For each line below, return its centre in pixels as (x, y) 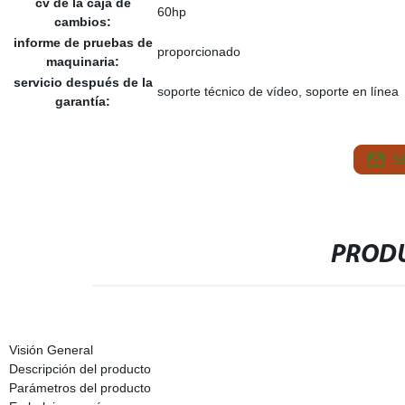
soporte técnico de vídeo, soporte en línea (278, 91)
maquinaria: (83, 61)
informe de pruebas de (83, 42)
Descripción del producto (80, 369)
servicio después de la (83, 82)
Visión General (51, 350)
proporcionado (198, 52)
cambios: (83, 22)
